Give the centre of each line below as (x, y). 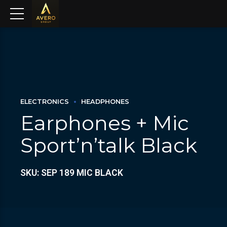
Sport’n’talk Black (109, 145)
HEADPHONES (105, 102)
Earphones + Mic (105, 123)
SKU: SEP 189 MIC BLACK (72, 173)
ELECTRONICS (45, 102)
